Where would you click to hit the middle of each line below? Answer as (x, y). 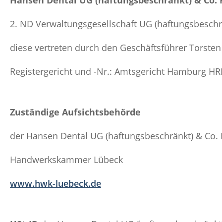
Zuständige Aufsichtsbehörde (75, 112)
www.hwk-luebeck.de (55, 183)
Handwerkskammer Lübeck (66, 160)
